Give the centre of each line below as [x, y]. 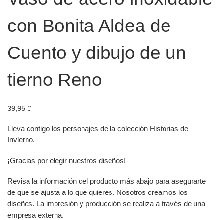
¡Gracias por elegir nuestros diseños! [67, 161]
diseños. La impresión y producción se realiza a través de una [106, 203]
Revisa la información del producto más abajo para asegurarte [107, 181]
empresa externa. [36, 215]
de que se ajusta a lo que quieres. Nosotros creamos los [97, 192]
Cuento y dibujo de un [97, 52]
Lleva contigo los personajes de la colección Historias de [98, 129]
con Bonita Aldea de [89, 25]
